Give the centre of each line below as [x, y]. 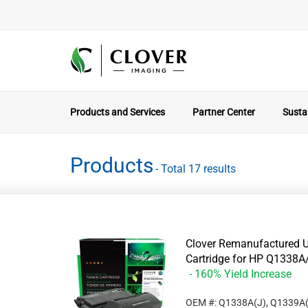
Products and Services [118, 112]
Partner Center [224, 112]
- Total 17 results [196, 168]
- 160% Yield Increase [240, 274]
